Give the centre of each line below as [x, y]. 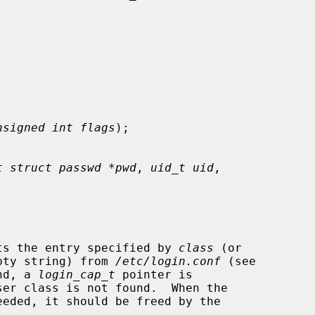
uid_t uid [182, 167]
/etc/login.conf [168, 261]
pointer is [154, 274]
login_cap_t [77, 274]
